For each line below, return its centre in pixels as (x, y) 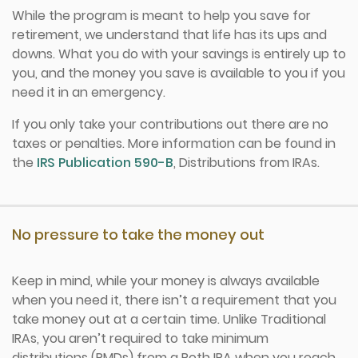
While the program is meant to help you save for (161, 16)
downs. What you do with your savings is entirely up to (179, 54)
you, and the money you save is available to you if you (179, 73)
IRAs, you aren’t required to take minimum (140, 338)
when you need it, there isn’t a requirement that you (174, 300)
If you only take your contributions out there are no (170, 124)
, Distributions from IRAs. (247, 163)
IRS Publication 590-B (105, 163)
